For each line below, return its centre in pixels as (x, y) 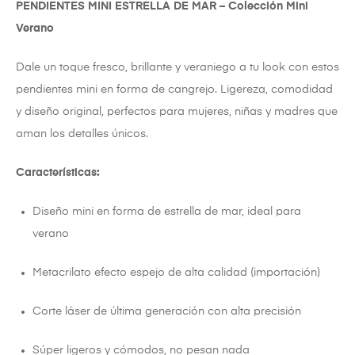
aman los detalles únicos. (82, 134)
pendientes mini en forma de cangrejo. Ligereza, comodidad (174, 90)
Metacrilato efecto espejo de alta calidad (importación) (176, 273)
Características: (58, 173)
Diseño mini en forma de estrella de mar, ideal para (167, 212)
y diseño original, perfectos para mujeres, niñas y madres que (177, 112)
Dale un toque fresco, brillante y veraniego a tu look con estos (177, 68)
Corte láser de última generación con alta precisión (167, 312)
